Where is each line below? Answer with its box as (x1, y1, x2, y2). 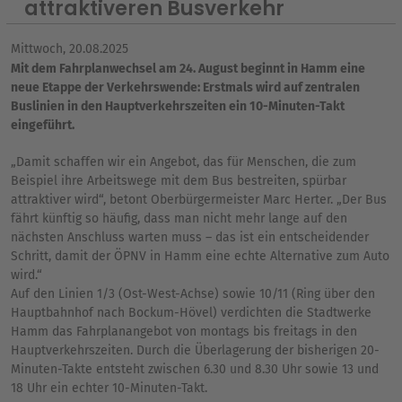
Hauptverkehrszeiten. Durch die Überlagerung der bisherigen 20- (11, 342, 380, 358)
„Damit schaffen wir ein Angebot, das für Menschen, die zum (11, 153, 356, 170)
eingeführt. (11, 117, 74, 133)
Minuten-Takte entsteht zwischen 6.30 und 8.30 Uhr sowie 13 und (11, 361, 379, 377)
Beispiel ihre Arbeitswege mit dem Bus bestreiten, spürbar (11, 172, 346, 188)
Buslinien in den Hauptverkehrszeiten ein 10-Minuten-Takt (11, 98, 345, 114)
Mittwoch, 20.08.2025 (11, 40, 128, 57)
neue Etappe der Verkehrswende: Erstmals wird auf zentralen (11, 79, 360, 95)
